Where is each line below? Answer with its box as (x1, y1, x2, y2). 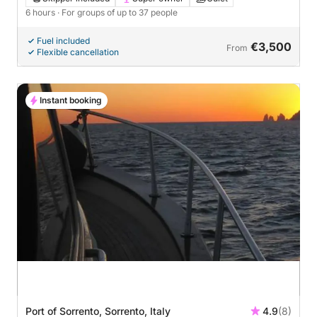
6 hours (25, 7, 57, 18)
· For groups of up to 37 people (57, 7, 178, 18)
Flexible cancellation (37, 47, 119, 58)
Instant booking (40, 95, 102, 106)
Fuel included (37, 35, 90, 47)
